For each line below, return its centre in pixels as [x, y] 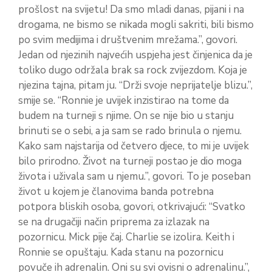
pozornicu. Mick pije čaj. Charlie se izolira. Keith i [126, 237]
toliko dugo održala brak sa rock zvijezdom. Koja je [133, 70]
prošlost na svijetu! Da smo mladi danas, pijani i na [131, 10]
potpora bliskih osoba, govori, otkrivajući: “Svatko [132, 207]
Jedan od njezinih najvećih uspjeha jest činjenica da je [135, 55]
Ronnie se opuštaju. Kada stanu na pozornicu [121, 253]
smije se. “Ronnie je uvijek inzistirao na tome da [124, 101]
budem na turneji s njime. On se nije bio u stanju [126, 116]
